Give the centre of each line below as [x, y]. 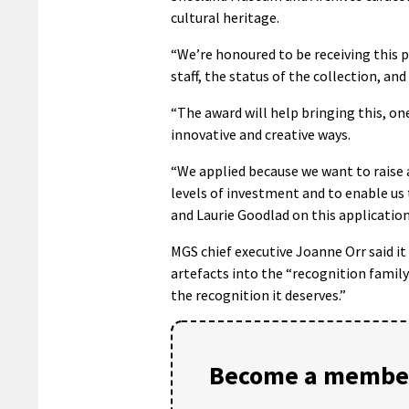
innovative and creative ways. [261, 134]
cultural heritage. [225, 17]
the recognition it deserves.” [258, 294]
